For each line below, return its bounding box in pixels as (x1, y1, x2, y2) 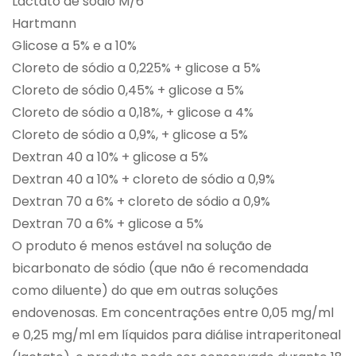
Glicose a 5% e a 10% (12, 37, 137, 56)
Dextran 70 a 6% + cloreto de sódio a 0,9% (12, 192, 270, 211)
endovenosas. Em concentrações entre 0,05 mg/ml (12, 304, 334, 323)
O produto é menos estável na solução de (12, 237, 272, 256)
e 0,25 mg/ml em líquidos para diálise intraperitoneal (12, 326, 341, 345)
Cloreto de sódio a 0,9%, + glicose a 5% (12, 126, 248, 145)
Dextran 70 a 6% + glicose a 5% (12, 215, 203, 234)
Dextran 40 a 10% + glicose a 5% (12, 148, 208, 167)
